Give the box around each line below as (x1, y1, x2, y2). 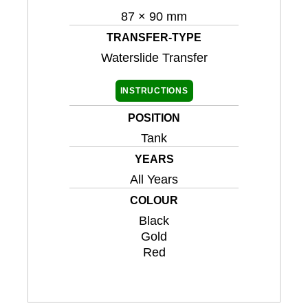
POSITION (128, 112, 180, 124)
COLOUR (130, 195, 178, 207)
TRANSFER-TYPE (107, 32, 201, 44)
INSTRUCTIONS (120, 86, 188, 96)
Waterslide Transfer (100, 51, 208, 65)
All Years (130, 173, 178, 187)
